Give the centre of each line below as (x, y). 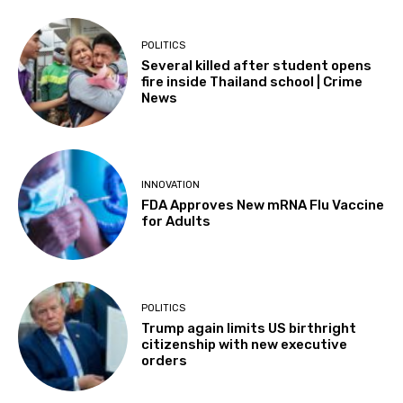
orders (165, 361)
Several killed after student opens (257, 65)
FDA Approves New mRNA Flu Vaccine (263, 206)
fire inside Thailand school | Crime (252, 81)
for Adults (176, 222)
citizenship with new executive (245, 345)
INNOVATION (171, 185)
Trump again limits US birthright (249, 329)
